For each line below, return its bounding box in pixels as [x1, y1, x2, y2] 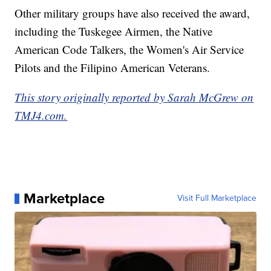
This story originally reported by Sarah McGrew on [15, 90, 254, 105]
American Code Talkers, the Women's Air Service [15, 42, 244, 57]
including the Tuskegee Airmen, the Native [15, 24, 213, 39]
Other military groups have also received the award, [15, 5, 250, 21]
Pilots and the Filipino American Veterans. [15, 60, 211, 76]
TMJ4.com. [15, 108, 68, 123]
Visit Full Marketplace [177, 192, 256, 205]
